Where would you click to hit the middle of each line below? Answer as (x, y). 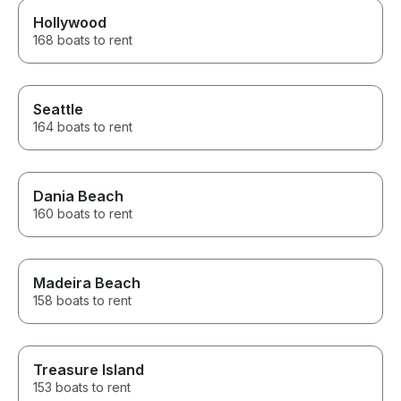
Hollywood (70, 23)
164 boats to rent (83, 127)
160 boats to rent (83, 214)
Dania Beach (78, 196)
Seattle (58, 110)
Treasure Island (89, 370)
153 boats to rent (82, 388)
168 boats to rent (83, 40)
